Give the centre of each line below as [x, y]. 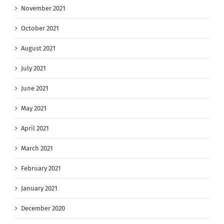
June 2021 [35, 88]
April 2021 [35, 128]
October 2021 [40, 28]
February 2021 [41, 168]
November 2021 [43, 8]
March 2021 [37, 148]
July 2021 [33, 68]
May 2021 [34, 108]
